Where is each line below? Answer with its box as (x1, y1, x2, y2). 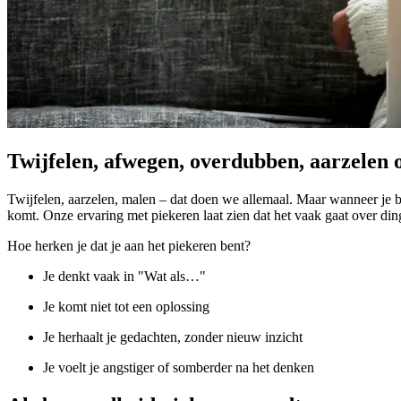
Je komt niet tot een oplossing (43, 298, 209, 314)
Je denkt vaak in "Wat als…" (43, 268, 206, 284)
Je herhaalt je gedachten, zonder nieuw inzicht (43, 328, 303, 345)
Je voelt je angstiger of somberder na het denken (43, 359, 314, 375)
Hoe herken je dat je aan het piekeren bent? (7, 237, 251, 253)
